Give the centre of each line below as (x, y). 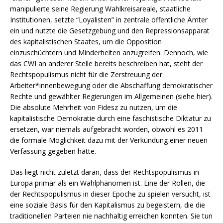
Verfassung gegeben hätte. (53, 151)
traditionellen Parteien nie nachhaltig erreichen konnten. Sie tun (111, 216)
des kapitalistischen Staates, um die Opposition (86, 41)
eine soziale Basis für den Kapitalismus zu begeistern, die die (108, 205)
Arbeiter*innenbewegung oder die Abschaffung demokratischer (111, 85)
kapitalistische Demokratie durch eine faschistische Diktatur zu (111, 118)
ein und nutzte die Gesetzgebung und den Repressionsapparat (110, 30)
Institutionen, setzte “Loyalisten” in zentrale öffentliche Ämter (109, 19)
